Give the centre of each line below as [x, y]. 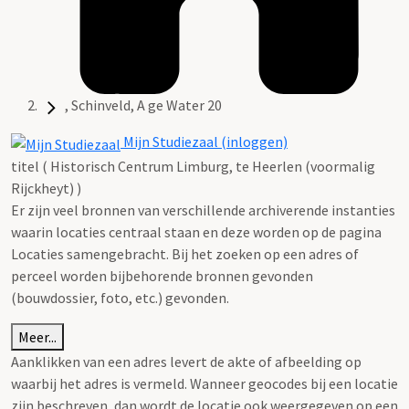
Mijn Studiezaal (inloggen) [204, 142]
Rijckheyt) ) [46, 188]
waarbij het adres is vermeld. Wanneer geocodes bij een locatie [204, 383]
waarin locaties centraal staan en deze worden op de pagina [196, 231]
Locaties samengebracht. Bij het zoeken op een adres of [185, 253]
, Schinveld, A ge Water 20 [143, 105]
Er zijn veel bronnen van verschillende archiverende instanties [203, 210]
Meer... [37, 336]
